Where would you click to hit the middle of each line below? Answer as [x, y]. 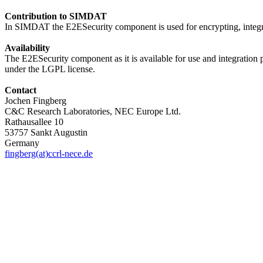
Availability [27, 48]
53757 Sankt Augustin [46, 132]
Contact [21, 90]
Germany [22, 143]
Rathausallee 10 [34, 122]
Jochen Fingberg [36, 100]
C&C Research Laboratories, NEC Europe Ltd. [93, 111]
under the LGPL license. [50, 69]
